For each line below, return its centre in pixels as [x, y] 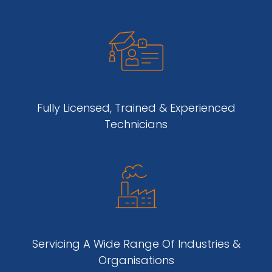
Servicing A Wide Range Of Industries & [136, 244]
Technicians [136, 124]
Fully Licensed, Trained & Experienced [136, 108]
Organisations [136, 260]
